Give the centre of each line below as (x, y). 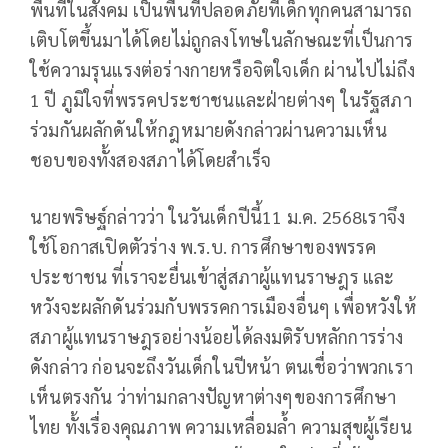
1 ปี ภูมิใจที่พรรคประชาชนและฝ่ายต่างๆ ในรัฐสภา (221, 100)
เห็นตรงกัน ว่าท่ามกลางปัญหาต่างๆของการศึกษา (213, 397)
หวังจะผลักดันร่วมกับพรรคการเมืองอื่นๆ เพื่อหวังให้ (223, 307)
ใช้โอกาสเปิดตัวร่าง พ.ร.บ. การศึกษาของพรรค (203, 247)
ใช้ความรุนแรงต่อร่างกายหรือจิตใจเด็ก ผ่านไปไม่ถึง (223, 70)
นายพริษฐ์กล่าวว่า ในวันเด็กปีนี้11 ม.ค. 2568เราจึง (218, 217)
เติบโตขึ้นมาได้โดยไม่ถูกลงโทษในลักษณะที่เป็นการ (222, 40)
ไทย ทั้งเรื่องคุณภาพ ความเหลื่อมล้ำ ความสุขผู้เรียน (221, 427)
